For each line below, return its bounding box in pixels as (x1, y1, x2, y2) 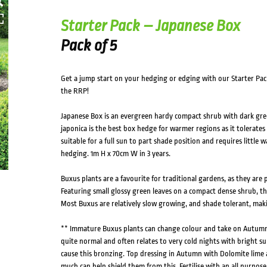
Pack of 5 (60, 36, 117, 54)
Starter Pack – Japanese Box (60, 17, 240, 35)
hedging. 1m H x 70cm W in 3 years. (60, 149, 170, 158)
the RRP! (60, 86, 89, 95)
